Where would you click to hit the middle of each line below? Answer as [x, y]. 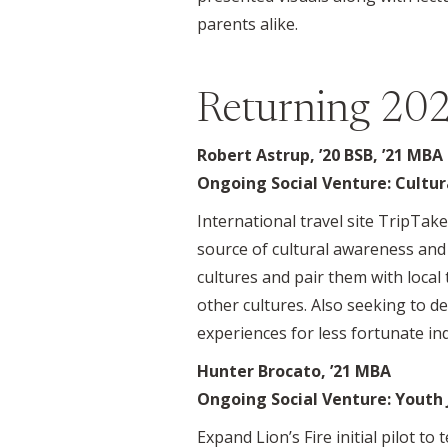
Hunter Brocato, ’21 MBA [294, 370]
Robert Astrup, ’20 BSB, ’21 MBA [320, 154]
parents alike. [247, 23]
